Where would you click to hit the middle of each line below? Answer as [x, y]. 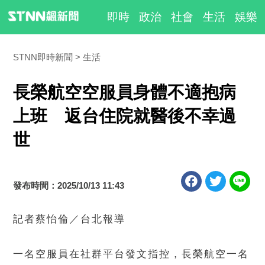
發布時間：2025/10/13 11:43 [69, 185]
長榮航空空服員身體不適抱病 [125, 92]
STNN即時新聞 [43, 57]
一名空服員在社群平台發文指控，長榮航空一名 [131, 254]
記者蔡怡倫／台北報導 [70, 219]
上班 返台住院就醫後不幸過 [125, 116]
